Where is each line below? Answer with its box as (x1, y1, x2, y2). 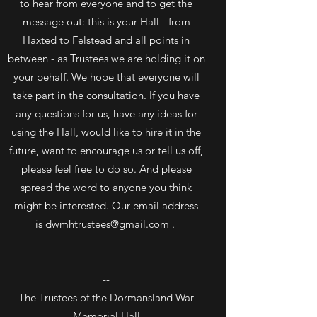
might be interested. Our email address (14, 199, 198, 212)
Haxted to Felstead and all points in (23, 33, 190, 47)
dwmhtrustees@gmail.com (45, 217, 169, 231)
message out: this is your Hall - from (22, 15, 190, 28)
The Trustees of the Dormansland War (18, 291, 194, 304)
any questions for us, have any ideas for (15, 107, 197, 120)
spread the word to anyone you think (21, 180, 192, 194)
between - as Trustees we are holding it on (7, 52, 205, 65)
